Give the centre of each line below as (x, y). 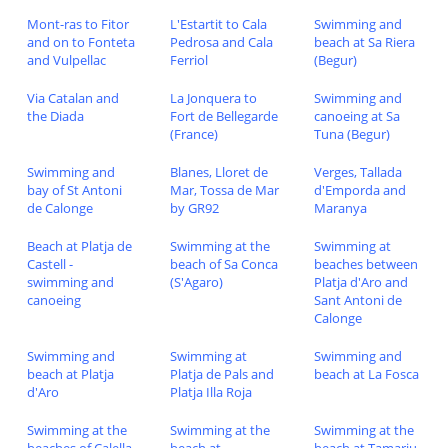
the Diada (55, 115)
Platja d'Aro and (360, 281)
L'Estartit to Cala (219, 23)
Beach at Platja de (79, 245)
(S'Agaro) (197, 281)
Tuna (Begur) (351, 133)
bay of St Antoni (74, 189)
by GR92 (195, 207)
